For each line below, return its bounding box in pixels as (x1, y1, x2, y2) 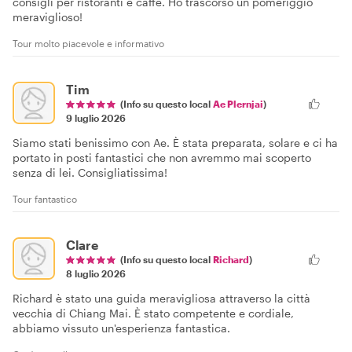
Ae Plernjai (213, 97, 263, 109)
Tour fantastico (13, 192, 77, 204)
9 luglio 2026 (66, 112, 126, 123)
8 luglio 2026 (66, 267, 126, 279)
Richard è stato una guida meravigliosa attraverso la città (13, 291, 310, 305)
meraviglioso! (13, 9, 82, 24)
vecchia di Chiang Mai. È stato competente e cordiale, (13, 306, 294, 320)
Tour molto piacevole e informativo (13, 37, 164, 49)
